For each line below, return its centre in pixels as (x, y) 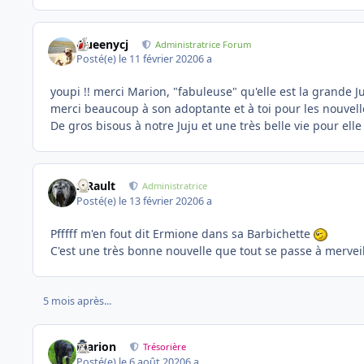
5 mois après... (77, 301)
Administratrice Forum (204, 44)
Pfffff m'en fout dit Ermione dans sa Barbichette (182, 233)
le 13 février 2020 (159, 201)
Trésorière (165, 347)
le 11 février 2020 (159, 59)
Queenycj (103, 44)
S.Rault (96, 186)
